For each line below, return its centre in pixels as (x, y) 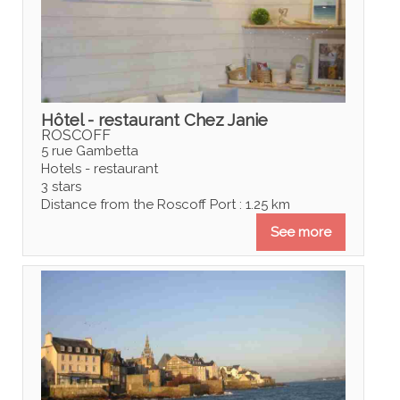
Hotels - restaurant (99, 168)
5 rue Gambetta (89, 150)
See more (301, 232)
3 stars (61, 186)
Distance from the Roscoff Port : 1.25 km (165, 204)
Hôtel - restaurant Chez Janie (154, 119)
